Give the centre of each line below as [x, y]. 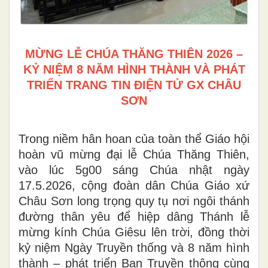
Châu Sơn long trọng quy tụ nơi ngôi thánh [134, 201]
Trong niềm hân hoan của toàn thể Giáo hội [134, 138]
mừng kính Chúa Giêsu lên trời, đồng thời [134, 232]
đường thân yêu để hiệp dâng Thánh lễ [134, 216]
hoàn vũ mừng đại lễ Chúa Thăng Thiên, [134, 154]
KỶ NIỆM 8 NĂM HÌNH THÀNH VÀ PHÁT [134, 69]
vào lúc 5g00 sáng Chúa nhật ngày [134, 170]
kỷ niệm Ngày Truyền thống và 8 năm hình [134, 247]
